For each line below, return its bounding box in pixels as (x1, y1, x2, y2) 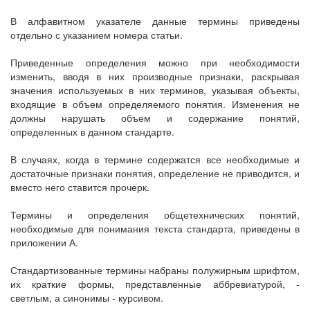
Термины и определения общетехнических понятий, (10, 208, 300, 221)
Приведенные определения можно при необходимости (10, 55, 300, 69)
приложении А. (10, 235, 78, 249)
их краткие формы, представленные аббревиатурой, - (10, 277, 300, 291)
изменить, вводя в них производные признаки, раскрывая (10, 69, 300, 83)
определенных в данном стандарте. (10, 125, 174, 138)
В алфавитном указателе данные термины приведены (10, 14, 300, 28)
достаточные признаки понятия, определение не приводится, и (10, 166, 300, 180)
